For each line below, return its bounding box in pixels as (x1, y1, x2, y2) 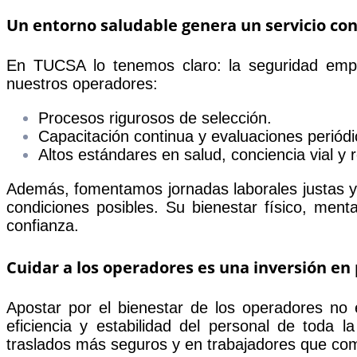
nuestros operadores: (6, 75, 158, 93)
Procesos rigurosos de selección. (38, 109, 272, 127)
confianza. (6, 217, 79, 235)
